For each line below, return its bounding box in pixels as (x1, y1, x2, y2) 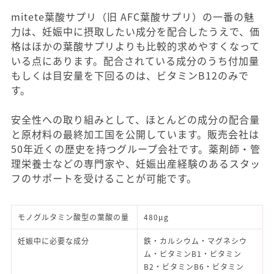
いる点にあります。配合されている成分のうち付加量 (11, 53, 259, 68)
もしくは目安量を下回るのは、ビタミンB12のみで (11, 68, 249, 83)
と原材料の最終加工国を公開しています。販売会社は (11, 127, 259, 141)
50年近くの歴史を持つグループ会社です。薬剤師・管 (11, 141, 261, 156)
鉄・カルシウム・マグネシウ (144, 235, 247, 246)
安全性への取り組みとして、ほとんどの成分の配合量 (11, 112, 260, 127)
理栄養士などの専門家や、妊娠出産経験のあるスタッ (11, 156, 261, 171)
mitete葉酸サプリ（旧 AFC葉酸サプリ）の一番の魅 (11, 9, 254, 24)
